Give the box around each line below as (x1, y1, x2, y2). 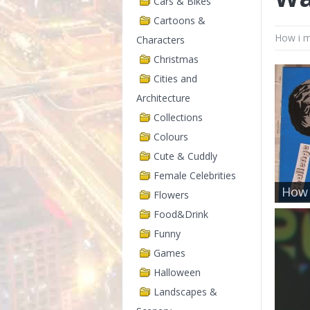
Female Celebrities (154, 169, 236, 182)
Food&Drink (154, 208, 208, 221)
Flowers (154, 188, 189, 201)
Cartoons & (154, 14, 206, 27)
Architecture (136, 91, 190, 104)
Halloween (154, 266, 201, 279)
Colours (154, 130, 188, 143)
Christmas (154, 53, 199, 66)
